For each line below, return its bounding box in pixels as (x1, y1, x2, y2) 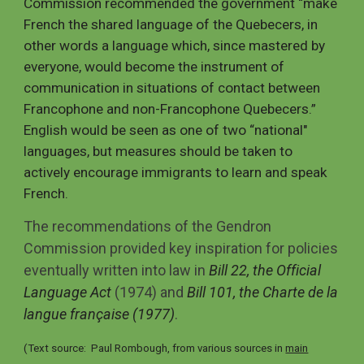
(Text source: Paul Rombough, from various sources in (24, 342, 286, 354)
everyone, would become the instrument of (24, 58, 285, 75)
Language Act (24, 284, 112, 301)
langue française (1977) (24, 305, 175, 323)
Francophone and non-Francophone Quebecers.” (24, 101, 317, 117)
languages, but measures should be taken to (24, 143, 293, 159)
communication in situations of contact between (24, 80, 321, 96)
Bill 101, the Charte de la (187, 284, 339, 301)
